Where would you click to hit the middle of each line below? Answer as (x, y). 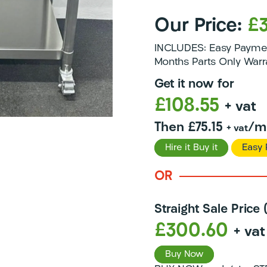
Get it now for (195, 84)
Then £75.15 (191, 128)
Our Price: (201, 26)
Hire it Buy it (192, 148)
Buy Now (184, 254)
